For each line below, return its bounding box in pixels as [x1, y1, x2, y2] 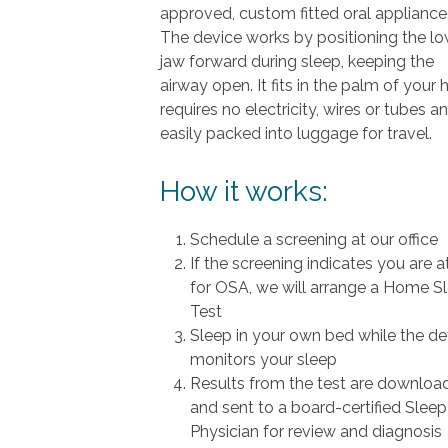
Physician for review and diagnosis [190, 422, 442, 442]
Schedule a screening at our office [190, 230, 438, 250]
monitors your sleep [190, 350, 337, 370]
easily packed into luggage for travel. [160, 124, 432, 144]
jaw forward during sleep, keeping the [160, 52, 434, 72]
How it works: [160, 175, 328, 209]
